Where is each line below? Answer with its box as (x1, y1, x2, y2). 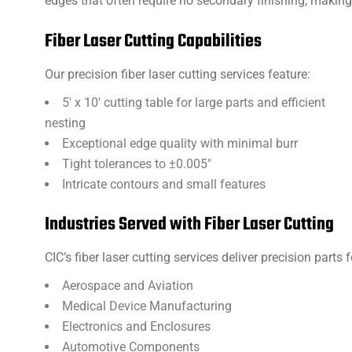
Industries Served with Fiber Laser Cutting (45, 211, 334, 239)
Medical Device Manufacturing (62, 299, 232, 313)
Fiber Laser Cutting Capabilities (45, 27, 262, 56)
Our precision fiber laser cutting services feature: (45, 67, 310, 82)
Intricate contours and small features (62, 177, 266, 192)
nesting (45, 115, 86, 130)
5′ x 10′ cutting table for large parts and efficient (62, 95, 325, 110)
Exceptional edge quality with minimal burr (62, 136, 298, 151)
